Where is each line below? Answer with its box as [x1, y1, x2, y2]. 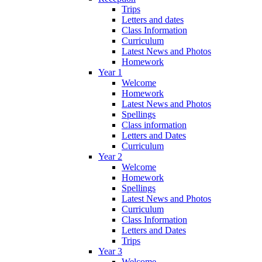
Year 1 [98, 67, 122, 78]
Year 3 [98, 246, 122, 257]
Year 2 [98, 151, 122, 162]
